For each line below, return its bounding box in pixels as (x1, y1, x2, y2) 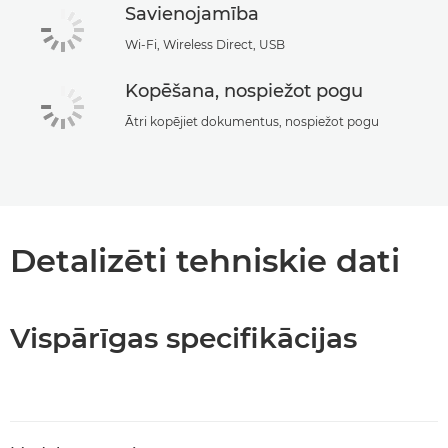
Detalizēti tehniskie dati (10, 240, 400, 280)
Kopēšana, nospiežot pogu (125, 79, 363, 102)
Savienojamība (125, 3, 259, 26)
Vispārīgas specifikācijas (10, 320, 357, 355)
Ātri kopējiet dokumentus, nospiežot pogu (125, 113, 379, 129)
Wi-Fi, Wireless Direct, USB (125, 37, 285, 53)
